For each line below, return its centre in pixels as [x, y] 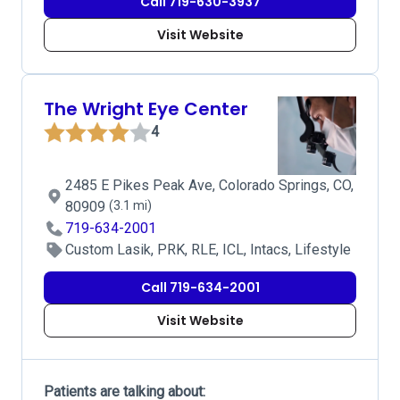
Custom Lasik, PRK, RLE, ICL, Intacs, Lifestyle [208, 250]
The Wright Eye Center [146, 109]
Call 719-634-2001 [200, 287]
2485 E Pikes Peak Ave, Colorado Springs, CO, [209, 185]
